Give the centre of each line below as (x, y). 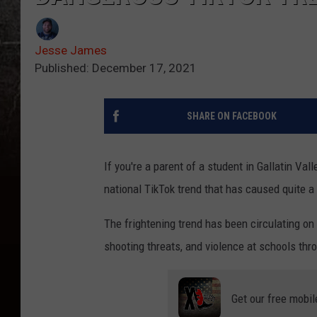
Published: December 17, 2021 (116, 68)
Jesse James (71, 51)
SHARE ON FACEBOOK (231, 116)
